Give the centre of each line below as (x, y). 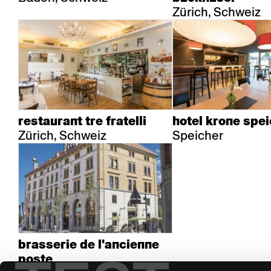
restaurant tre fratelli (82, 121)
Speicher (198, 135)
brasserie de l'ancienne (89, 244)
